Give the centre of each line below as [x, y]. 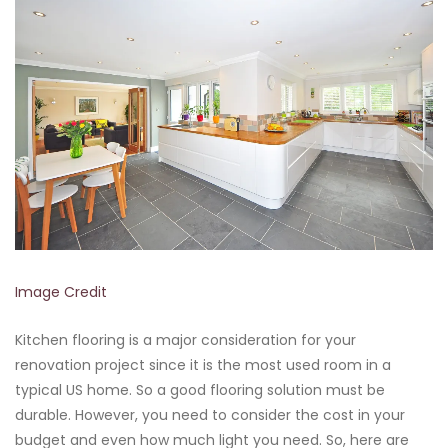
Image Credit [61, 291]
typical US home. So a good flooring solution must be [200, 389]
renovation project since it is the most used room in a [203, 364]
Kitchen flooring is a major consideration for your [185, 339]
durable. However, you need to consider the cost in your [210, 414]
